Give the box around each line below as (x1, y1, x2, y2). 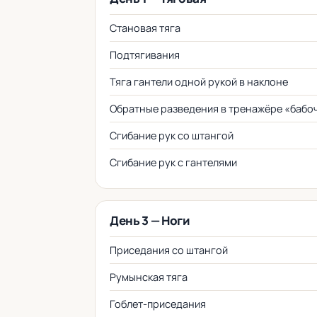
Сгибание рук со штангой (110, 129, 234, 142)
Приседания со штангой (110, 243, 228, 257)
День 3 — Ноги (110, 212, 190, 229)
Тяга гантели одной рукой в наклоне (110, 75, 288, 88)
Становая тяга (110, 21, 180, 35)
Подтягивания (110, 48, 180, 62)
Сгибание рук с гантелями (110, 156, 237, 169)
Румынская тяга (110, 270, 188, 284)
